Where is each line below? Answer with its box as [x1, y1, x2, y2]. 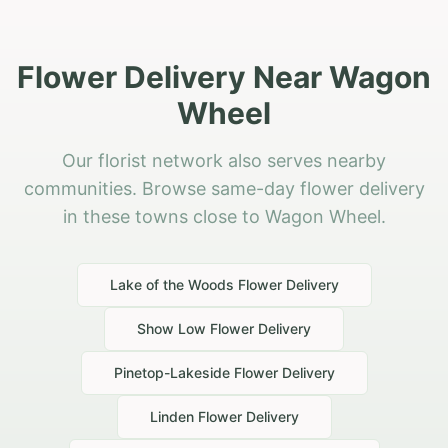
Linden [149, 408, 194, 426]
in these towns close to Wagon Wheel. [62, 206, 386, 228]
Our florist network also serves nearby [62, 150, 386, 172]
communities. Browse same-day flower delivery [23, 178, 425, 200]
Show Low [137, 320, 206, 338]
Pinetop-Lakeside [113, 364, 230, 382]
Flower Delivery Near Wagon [17, 59, 431, 96]
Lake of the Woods [109, 276, 234, 294]
